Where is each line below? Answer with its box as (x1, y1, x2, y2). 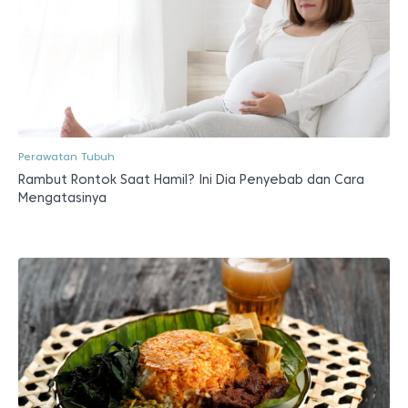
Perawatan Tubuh (18, 149, 115, 163)
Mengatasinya (18, 190, 107, 205)
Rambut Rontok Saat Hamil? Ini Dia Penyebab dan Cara (18, 172, 364, 187)
